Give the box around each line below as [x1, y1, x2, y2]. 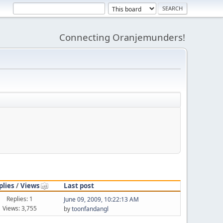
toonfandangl [71, 205, 109, 213]
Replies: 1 [6, 194, 33, 203]
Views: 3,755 [2, 204, 37, 213]
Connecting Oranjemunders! [59, 31, 185, 43]
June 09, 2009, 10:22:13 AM [63, 195, 139, 204]
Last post [63, 181, 94, 190]
